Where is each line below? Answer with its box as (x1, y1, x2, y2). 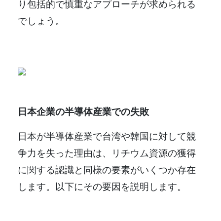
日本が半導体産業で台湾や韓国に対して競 (18, 129, 196, 143)
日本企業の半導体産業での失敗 (18, 104, 149, 118)
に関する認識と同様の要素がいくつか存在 (18, 162, 196, 176)
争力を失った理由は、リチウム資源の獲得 (18, 146, 196, 159)
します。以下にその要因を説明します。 (18, 179, 186, 193)
